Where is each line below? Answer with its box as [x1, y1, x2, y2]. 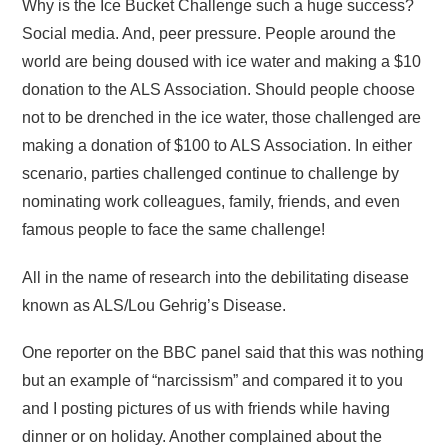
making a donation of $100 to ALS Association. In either [22, 137, 413, 155]
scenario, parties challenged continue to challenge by [22, 165, 400, 183]
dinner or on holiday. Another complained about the [22, 427, 383, 445]
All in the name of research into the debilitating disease [22, 268, 410, 286]
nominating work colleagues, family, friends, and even [22, 193, 401, 211]
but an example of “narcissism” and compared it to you [22, 371, 404, 389]
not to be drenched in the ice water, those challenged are [22, 109, 422, 127]
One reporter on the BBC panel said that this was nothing [22, 343, 425, 361]
